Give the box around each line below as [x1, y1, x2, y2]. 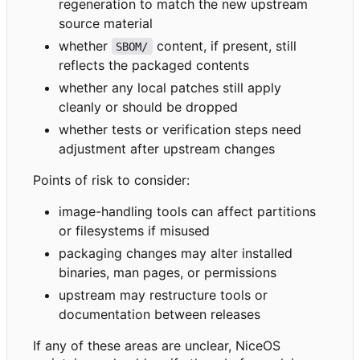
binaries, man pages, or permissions [59, 264, 276, 280]
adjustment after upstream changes [59, 140, 275, 157]
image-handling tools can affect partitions [59, 202, 316, 219]
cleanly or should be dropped [59, 98, 238, 115]
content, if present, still [152, 37, 301, 54]
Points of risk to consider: [33, 171, 190, 188]
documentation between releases [59, 305, 260, 322]
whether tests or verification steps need [59, 121, 301, 137]
